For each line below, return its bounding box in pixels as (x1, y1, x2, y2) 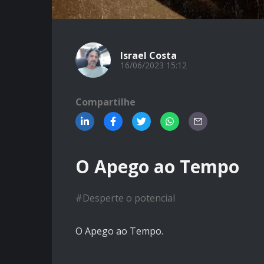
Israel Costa (120, 49, 177, 62)
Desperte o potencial (82, 192, 175, 205)
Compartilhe (75, 95, 136, 108)
